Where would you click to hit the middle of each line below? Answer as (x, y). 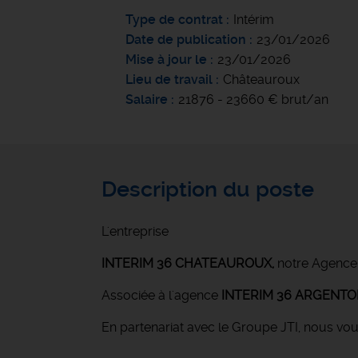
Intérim (254, 20)
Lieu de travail (169, 80)
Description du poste (208, 189)
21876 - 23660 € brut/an (253, 99)
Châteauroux (261, 80)
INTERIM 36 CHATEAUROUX (187, 263)
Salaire (147, 99)
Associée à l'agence (160, 295)
